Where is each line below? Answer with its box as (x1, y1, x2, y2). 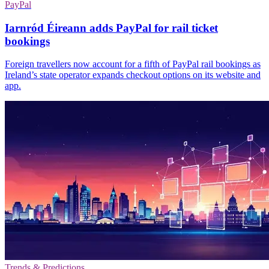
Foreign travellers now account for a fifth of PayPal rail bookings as (5, 59, 261, 70)
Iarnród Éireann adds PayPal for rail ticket (5, 21, 218, 34)
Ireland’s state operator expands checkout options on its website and (5, 70, 261, 80)
